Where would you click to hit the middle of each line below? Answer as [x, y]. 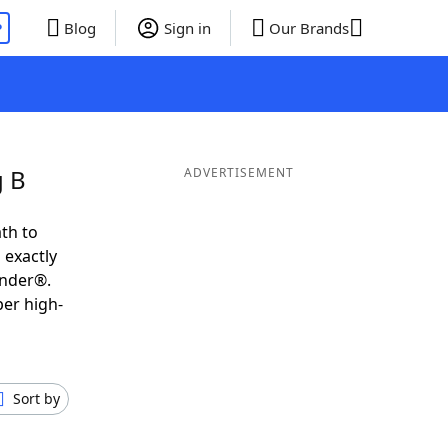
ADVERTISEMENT [238, 172]
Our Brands [308, 28]
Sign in [187, 28]
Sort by [36, 398]
